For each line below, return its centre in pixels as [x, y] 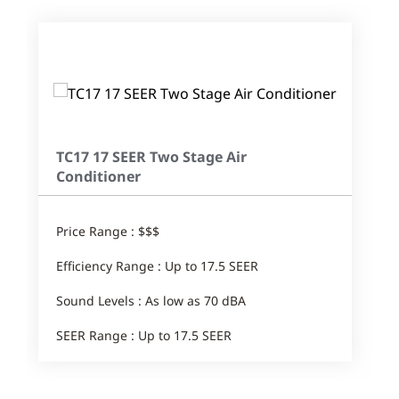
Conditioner [98, 176]
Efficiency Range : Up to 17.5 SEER [157, 265]
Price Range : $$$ [108, 231]
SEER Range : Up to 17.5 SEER [144, 335]
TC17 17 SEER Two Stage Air [151, 156]
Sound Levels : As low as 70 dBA [151, 300]
